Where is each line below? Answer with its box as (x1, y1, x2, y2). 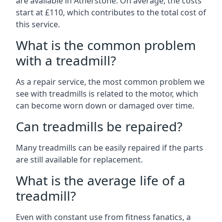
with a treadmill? (16, 52, 116, 69)
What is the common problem (16, 36, 196, 54)
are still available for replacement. (16, 154, 143, 165)
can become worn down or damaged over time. (16, 100, 194, 111)
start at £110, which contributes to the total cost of (16, 7, 206, 18)
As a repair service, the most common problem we (16, 76, 205, 87)
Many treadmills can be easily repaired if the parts (16, 142, 203, 153)
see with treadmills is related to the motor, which (16, 88, 198, 99)
